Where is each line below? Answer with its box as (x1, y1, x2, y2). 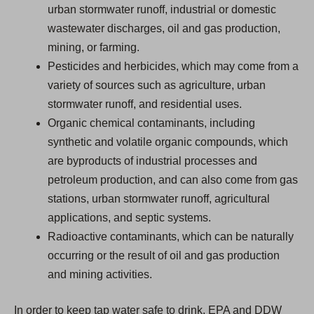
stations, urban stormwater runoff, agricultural (48, 193, 270, 205)
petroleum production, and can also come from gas (48, 174, 298, 186)
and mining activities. (48, 268, 152, 281)
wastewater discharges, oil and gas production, (48, 22, 280, 35)
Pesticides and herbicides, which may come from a (48, 60, 299, 73)
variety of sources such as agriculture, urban (48, 79, 266, 92)
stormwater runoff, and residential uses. (48, 98, 242, 111)
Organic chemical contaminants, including (48, 117, 255, 130)
